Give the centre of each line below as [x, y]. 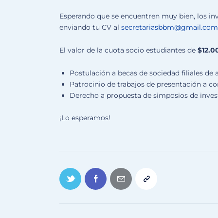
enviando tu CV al [90, 27]
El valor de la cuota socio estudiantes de [128, 50]
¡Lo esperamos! [85, 118]
